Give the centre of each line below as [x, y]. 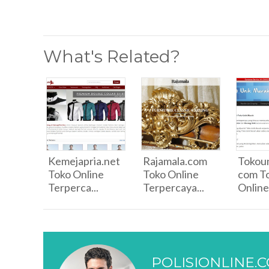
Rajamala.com [175, 161]
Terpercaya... [174, 187]
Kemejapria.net [84, 161]
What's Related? [112, 56]
